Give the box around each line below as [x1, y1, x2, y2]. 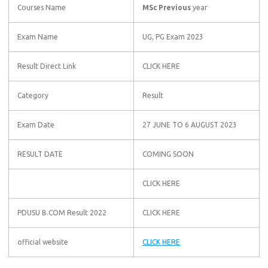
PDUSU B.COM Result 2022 [17, 209, 106, 217]
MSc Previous [142, 4, 191, 11]
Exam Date [17, 121, 54, 129]
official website [17, 238, 68, 246]
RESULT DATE [17, 150, 63, 158]
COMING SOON [142, 150, 194, 158]
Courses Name [17, 4, 66, 11]
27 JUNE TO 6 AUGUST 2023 [142, 121, 237, 129]
